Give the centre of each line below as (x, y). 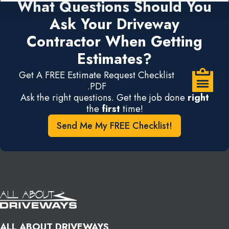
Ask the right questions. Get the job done (104, 97)
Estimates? (114, 59)
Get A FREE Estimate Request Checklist (97, 75)
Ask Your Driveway (114, 24)
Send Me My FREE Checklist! (114, 125)
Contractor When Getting (114, 41)
